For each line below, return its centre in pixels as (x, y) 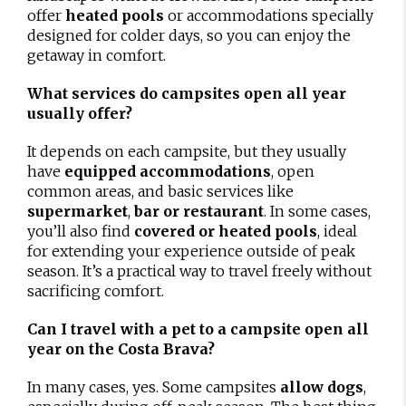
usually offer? (80, 113)
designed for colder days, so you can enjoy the (189, 35)
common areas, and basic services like (160, 191)
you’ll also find (81, 231)
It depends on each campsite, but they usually (187, 151)
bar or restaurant (199, 211)
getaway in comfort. (97, 55)
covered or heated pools (226, 231)
